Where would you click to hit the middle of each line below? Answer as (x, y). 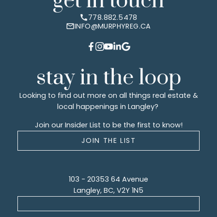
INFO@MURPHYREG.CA (113, 26)
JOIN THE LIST (108, 141)
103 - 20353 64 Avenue (108, 179)
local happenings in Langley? (108, 107)
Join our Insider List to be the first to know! (108, 125)
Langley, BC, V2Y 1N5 (108, 191)
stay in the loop (108, 78)
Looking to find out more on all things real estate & (108, 96)
